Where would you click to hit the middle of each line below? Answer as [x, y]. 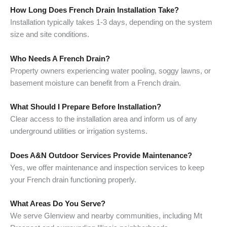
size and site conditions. [50, 35]
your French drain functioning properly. [73, 180]
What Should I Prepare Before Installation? [86, 107]
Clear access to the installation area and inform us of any [104, 119]
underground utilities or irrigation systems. [79, 131]
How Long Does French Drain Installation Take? [94, 10]
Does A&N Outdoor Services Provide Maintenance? [101, 155]
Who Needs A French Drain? [60, 59]
